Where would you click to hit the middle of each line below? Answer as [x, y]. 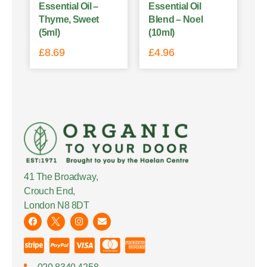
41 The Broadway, [61, 176]
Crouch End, [50, 191]
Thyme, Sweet [69, 19]
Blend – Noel [176, 19]
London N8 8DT [57, 205]
